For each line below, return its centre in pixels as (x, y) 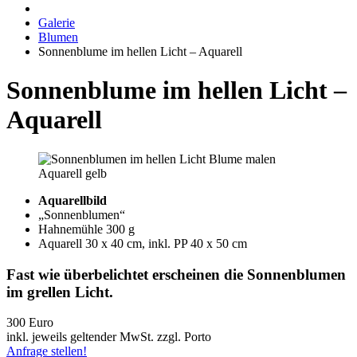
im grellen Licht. (60, 292)
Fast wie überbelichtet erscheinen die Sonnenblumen (176, 274)
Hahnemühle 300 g (86, 229)
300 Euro (30, 323)
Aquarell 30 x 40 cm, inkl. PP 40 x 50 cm (143, 243)
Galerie (57, 23)
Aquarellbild (73, 200)
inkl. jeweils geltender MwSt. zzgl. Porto (109, 337)
